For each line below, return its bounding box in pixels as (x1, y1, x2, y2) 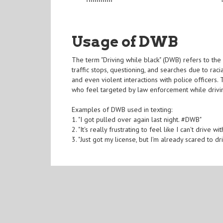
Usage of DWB (72, 32, 178, 51)
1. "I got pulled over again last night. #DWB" (72, 115, 202, 124)
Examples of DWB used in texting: (72, 105, 173, 114)
